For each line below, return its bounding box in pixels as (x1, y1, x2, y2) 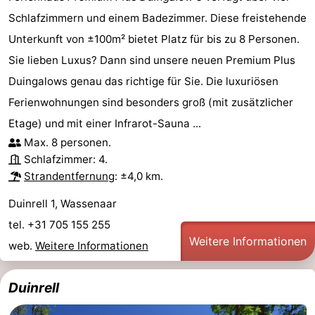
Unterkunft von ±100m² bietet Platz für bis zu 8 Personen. (8, 32, 300, 46)
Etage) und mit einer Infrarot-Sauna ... (8, 117, 201, 131)
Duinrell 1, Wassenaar (8, 197, 117, 211)
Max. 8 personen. (24, 136, 111, 150)
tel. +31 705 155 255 (8, 218, 113, 232)
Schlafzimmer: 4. (24, 153, 108, 167)
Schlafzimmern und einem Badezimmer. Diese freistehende (8, 11, 307, 25)
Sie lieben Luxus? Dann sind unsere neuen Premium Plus (8, 53, 295, 67)
